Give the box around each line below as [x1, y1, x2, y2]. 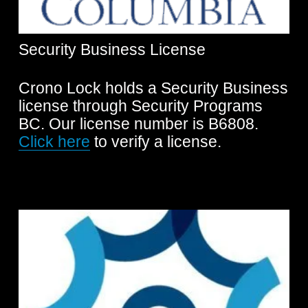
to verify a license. [89, 133, 221, 151]
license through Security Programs [18, 97, 263, 115]
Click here [18, 133, 90, 151]
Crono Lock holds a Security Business [18, 79, 288, 97]
